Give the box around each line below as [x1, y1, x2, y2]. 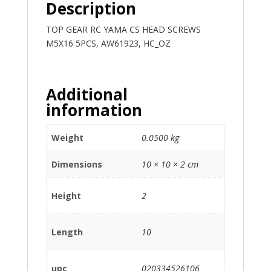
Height [51, 189, 81, 201]
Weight [51, 131, 83, 143]
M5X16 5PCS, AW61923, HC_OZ [45, 37, 171, 49]
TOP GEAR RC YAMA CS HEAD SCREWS [45, 23, 201, 35]
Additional [45, 83, 128, 105]
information [45, 99, 142, 121]
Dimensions [51, 158, 102, 170]
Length [51, 226, 83, 238]
